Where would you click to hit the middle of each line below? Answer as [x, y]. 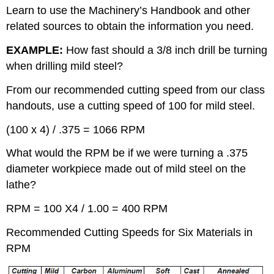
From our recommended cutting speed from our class [136, 90]
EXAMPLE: [35, 50]
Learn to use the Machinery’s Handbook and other [128, 11]
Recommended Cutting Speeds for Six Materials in [130, 232]
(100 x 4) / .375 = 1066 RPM [76, 129]
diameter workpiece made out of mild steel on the [126, 169]
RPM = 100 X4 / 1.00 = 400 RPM [87, 209]
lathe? [21, 185]
